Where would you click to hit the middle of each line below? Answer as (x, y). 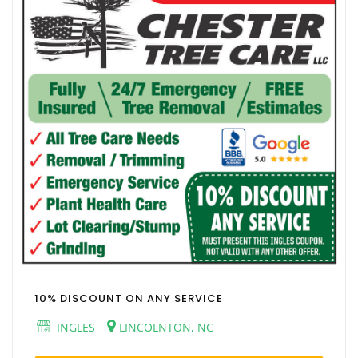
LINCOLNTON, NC (165, 327)
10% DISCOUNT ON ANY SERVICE (129, 298)
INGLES (74, 327)
